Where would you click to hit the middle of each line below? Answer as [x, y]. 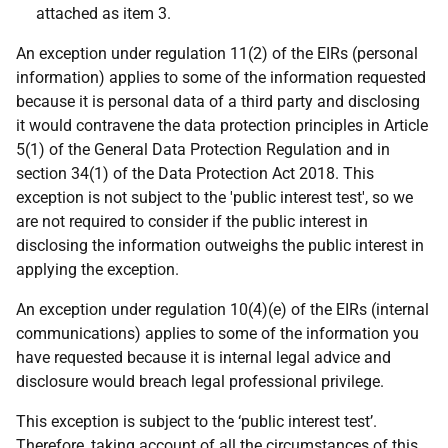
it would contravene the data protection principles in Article [222, 125]
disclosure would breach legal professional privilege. [200, 381]
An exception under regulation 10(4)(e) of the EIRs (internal [222, 309]
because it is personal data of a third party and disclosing [218, 101]
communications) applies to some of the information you [217, 333]
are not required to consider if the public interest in [192, 221]
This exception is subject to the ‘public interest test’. [196, 421]
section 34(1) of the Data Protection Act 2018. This [195, 173]
